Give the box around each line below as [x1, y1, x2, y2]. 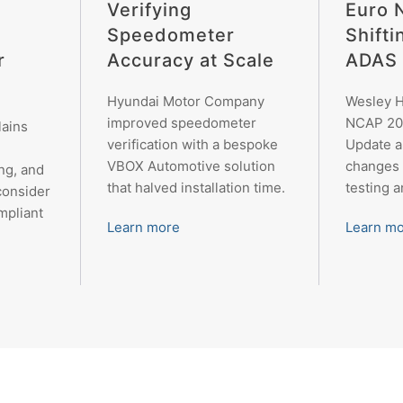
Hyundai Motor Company [106, 92, 264, 110]
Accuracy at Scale [106, 49, 274, 71]
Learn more [106, 218, 180, 236]
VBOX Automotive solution [106, 157, 275, 175]
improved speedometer [106, 113, 256, 131]
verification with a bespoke [106, 135, 278, 153]
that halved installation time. [106, 178, 285, 196]
